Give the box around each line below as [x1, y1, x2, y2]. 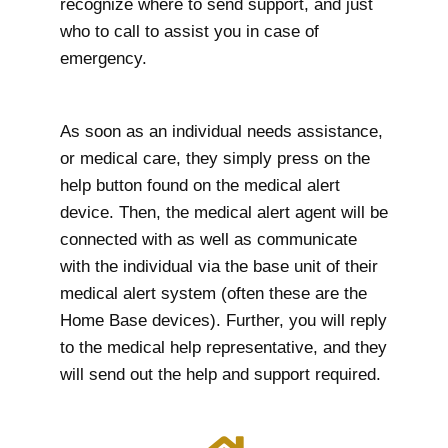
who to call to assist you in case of [60, 22, 319, 42]
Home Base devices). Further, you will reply [60, 310, 387, 330]
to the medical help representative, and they [60, 337, 387, 357]
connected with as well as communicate [60, 229, 357, 249]
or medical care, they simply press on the [60, 148, 370, 168]
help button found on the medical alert [60, 175, 340, 195]
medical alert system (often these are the [60, 283, 367, 303]
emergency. [60, 49, 147, 69]
